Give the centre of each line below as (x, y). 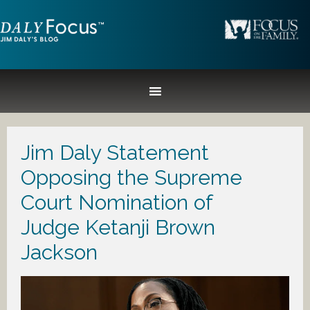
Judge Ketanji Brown (118, 227)
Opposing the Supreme (131, 177)
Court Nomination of (117, 202)
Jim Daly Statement (115, 153)
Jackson (59, 252)
